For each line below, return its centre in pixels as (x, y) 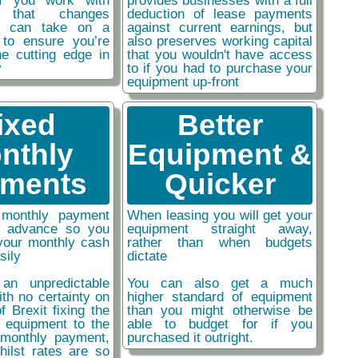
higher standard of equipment (220, 297)
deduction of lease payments (220, 14)
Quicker (220, 185)
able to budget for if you (220, 324)
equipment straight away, (220, 229)
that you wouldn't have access (220, 55)
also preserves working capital (220, 41)
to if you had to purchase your (220, 68)
